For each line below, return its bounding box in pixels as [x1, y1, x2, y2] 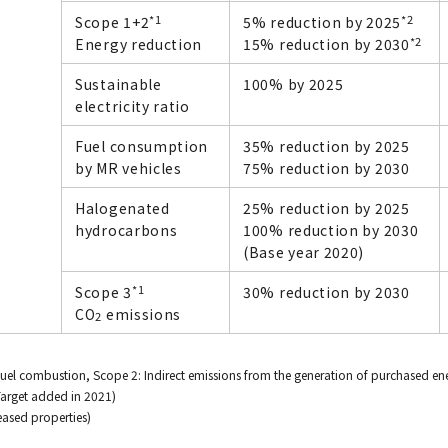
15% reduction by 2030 [243, 33, 410, 54]
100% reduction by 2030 [243, 219, 419, 240]
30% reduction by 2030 [243, 281, 410, 302]
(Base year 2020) [243, 241, 365, 262]
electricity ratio [75, 95, 190, 116]
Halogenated [75, 197, 170, 218]
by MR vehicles [75, 157, 182, 178]
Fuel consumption [75, 135, 209, 156]
